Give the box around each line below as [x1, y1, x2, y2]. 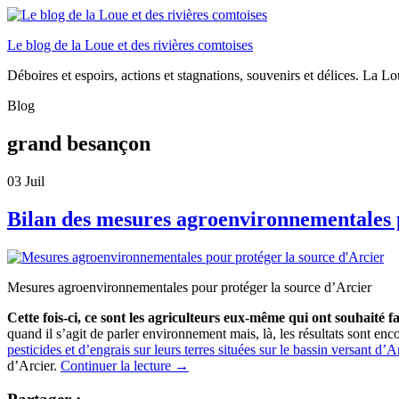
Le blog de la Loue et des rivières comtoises [7, 37, 253, 53]
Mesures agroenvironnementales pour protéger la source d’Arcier [7, 279, 371, 295]
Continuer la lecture [61, 357, 175, 373]
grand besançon [7, 131, 151, 155]
